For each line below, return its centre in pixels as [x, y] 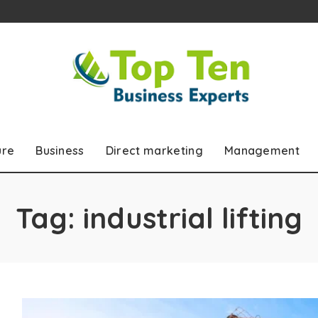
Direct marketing [154, 150]
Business [60, 150]
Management [262, 150]
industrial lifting [193, 218]
